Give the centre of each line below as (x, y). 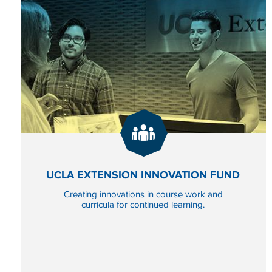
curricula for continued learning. (143, 205)
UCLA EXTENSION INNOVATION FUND (143, 175)
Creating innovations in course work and (143, 194)
